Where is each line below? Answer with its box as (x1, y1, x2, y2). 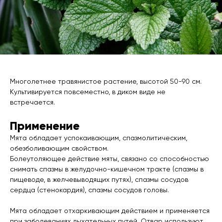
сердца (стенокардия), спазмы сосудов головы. (10, 186, 169, 194)
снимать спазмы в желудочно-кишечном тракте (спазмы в (10, 166, 204, 173)
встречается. (10, 99, 55, 106)
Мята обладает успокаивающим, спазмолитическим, (10, 134, 187, 142)
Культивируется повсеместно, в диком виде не (10, 88, 166, 96)
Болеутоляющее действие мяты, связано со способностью (10, 155, 209, 163)
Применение (10, 118, 80, 133)
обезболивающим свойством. (10, 145, 109, 152)
